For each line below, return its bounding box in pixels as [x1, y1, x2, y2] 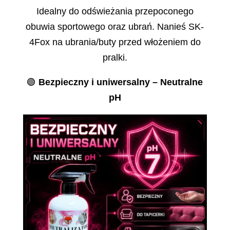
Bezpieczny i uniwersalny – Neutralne [39, 76, 203, 87]
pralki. [102, 52, 127, 63]
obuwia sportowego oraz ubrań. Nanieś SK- [26, 21, 204, 32]
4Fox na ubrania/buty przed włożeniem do [29, 36, 201, 47]
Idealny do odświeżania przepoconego [36, 6, 194, 16]
